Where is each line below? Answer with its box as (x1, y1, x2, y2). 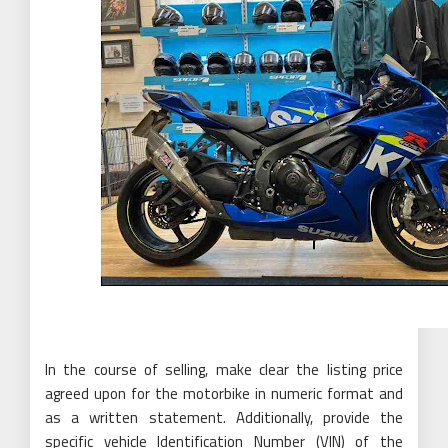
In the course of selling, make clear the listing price (45, 357, 403, 381)
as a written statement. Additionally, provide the (45, 405, 403, 429)
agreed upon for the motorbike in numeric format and (45, 381, 403, 405)
